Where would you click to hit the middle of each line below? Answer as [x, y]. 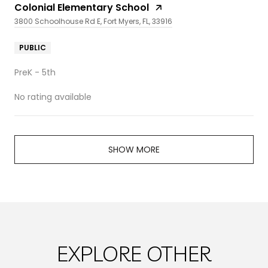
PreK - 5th [35, 72]
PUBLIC [33, 47]
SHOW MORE [134, 149]
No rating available [53, 97]
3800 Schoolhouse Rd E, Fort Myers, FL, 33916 [93, 21]
